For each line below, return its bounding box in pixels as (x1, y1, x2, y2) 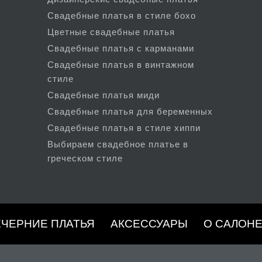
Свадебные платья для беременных (47, 106, 213, 116)
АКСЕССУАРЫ (111, 217, 188, 230)
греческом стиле (47, 153, 123, 163)
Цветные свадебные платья (47, 26, 175, 37)
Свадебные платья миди (47, 89, 160, 100)
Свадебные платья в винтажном (47, 59, 194, 70)
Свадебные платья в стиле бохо (47, 10, 196, 20)
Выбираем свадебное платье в (47, 139, 188, 149)
